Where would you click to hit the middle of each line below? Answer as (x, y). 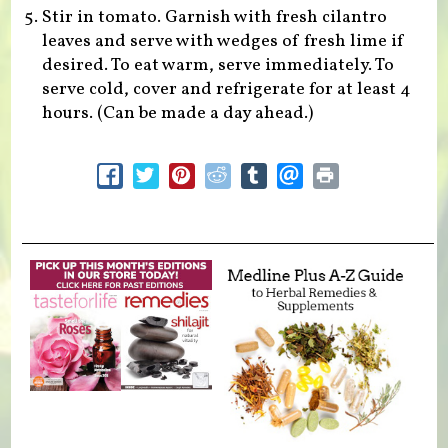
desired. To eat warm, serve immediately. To (217, 66)
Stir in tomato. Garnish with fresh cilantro (214, 18)
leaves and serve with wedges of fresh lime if (223, 42)
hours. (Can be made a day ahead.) (177, 114)
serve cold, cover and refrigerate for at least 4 (226, 90)
